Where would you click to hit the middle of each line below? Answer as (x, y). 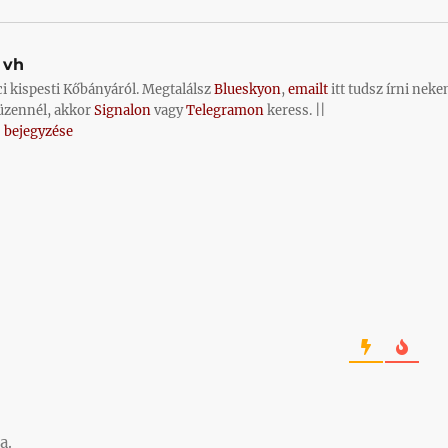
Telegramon (224, 111)
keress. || (294, 111)
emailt (307, 90)
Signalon (122, 111)
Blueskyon (247, 90)
